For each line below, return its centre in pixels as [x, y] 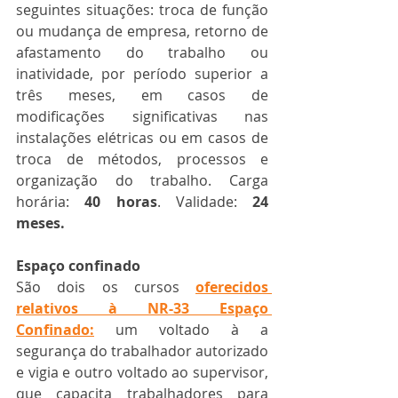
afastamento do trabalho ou [142, 53]
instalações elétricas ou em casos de [142, 138]
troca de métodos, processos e [142, 159]
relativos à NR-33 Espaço [142, 309]
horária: [51, 202]
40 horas [121, 202]
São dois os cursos [106, 287]
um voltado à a [192, 330]
